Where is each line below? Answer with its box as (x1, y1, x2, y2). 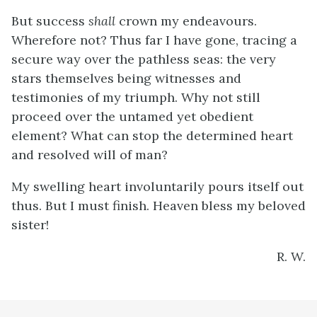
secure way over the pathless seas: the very (11, 51, 276, 67)
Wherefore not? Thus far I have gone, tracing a (11, 32, 297, 48)
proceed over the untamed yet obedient (11, 108, 253, 125)
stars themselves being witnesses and (11, 70, 241, 86)
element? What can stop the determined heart (11, 127, 293, 144)
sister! (11, 217, 49, 233)
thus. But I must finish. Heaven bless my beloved (11, 197, 306, 214)
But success (11, 13, 88, 29)
